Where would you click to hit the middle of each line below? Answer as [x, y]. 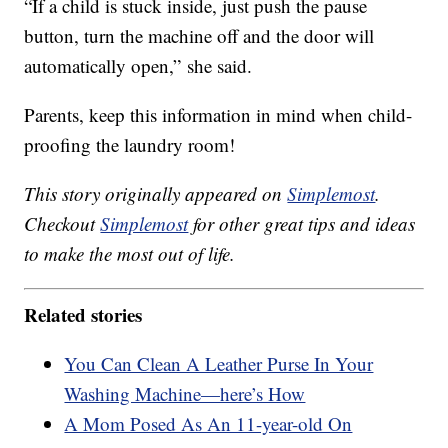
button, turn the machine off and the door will [199, 36]
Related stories [83, 314]
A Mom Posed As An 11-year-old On [208, 423]
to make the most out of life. [130, 254]
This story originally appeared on [156, 194]
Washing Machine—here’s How [185, 393]
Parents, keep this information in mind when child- [218, 115]
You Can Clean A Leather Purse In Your [219, 363]
